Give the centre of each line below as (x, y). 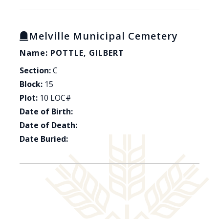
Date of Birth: (46, 112)
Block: (31, 84)
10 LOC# (55, 98)
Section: (35, 71)
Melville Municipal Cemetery (103, 36)
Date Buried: (44, 139)
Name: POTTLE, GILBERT (72, 53)
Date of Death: (48, 125)
